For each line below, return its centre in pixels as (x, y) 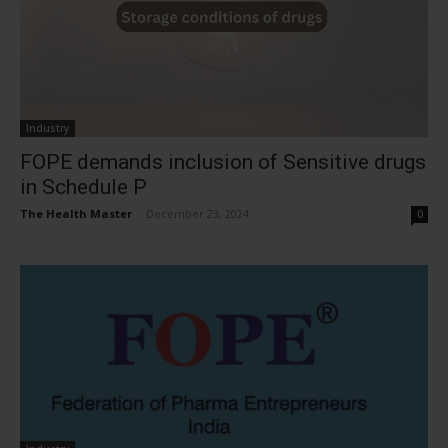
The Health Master (76, 213)
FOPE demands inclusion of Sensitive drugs (223, 162)
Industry (47, 128)
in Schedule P (83, 187)
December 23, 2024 (197, 213)
